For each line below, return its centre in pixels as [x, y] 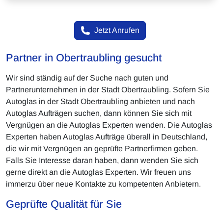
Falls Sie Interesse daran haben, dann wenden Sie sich [102, 161]
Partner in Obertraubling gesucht [84, 58]
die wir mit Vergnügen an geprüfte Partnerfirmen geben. [102, 149]
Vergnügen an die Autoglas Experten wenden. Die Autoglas [109, 125]
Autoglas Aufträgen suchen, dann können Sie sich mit [99, 113]
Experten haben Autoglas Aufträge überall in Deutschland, [107, 137]
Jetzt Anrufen [117, 30]
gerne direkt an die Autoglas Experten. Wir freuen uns [98, 172]
